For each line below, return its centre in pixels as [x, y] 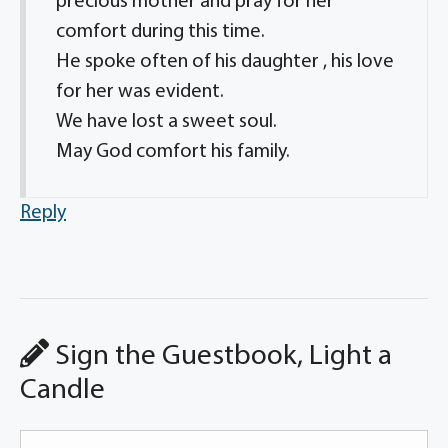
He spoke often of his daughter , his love [225, 62]
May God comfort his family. [173, 152]
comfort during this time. [160, 32]
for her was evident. [140, 92]
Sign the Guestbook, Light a [220, 356]
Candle [62, 390]
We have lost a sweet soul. [166, 122]
